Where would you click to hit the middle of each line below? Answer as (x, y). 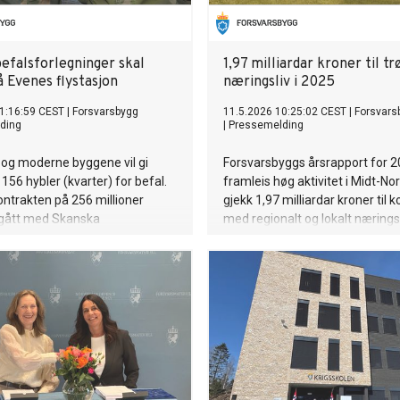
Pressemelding (266, 125)
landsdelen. (255, 275)
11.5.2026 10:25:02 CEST (285, 112)
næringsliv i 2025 (279, 82)
